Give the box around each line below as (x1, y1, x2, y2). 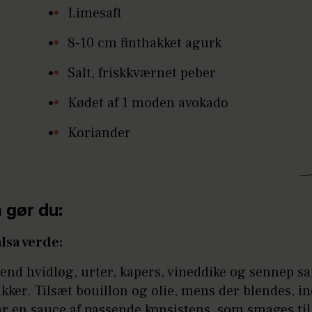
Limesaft (67, 3, 122, 22)
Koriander (67, 123, 131, 142)
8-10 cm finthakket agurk (67, 33, 221, 52)
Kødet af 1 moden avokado (67, 93, 228, 112)
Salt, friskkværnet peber (67, 63, 216, 82)
